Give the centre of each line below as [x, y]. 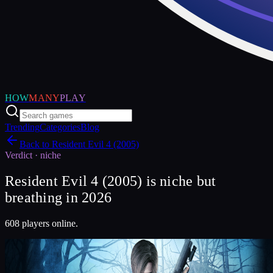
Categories [60, 127]
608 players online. [41, 223]
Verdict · [23, 155]
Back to [36, 144]
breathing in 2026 [58, 197]
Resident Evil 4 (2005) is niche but [111, 181]
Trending [22, 127]
